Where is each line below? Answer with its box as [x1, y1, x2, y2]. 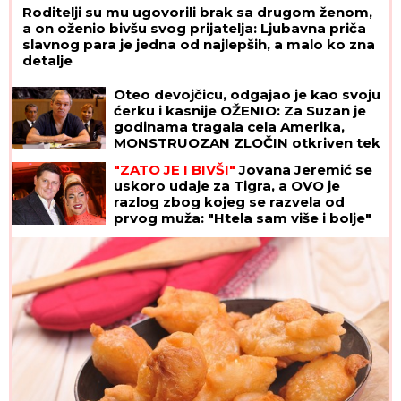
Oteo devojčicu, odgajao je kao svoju [114, 85, 380, 103]
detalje [22, 51, 73, 69]
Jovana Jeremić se [235, 160, 372, 178]
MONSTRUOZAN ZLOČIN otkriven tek [114, 133, 380, 151]
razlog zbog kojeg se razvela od [114, 192, 345, 210]
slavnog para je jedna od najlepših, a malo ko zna [22, 35, 375, 53]
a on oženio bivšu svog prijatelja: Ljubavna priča [22, 19, 366, 37]
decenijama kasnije [114, 149, 252, 167]
